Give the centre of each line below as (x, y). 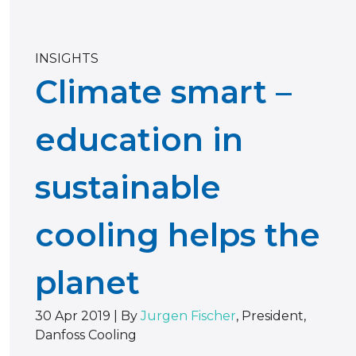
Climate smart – (163, 91)
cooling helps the (178, 234)
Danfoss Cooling (86, 335)
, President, (271, 315)
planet (87, 282)
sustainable (128, 187)
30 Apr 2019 (73, 315)
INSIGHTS (67, 58)
